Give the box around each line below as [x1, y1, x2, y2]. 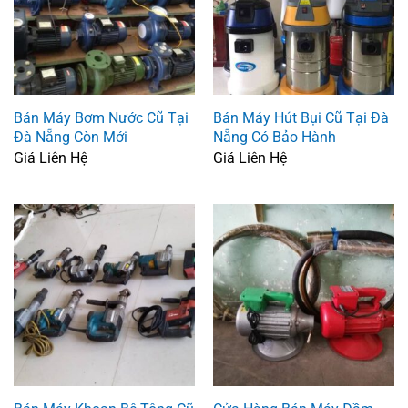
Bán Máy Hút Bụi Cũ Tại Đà [212, 109, 389, 127]
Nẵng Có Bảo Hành [212, 128, 336, 147]
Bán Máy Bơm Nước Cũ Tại [13, 109, 189, 127]
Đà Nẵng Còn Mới [13, 128, 127, 147]
